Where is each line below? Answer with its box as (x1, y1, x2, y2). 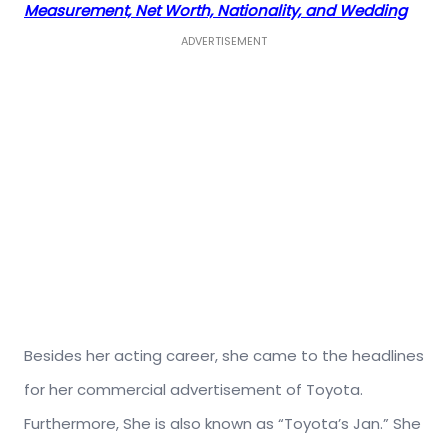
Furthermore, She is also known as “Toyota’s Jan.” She (24, 412, 421, 434)
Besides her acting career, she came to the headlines (24, 344, 424, 366)
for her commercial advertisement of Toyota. (24, 378, 363, 400)
